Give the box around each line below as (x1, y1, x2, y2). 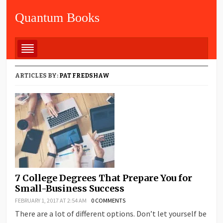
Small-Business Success (15, 182, 125, 194)
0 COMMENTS (91, 196, 126, 204)
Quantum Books (15, 10, 100, 25)
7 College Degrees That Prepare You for (15, 172, 193, 184)
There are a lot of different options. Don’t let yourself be (15, 208, 207, 219)
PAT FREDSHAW (59, 72, 110, 79)
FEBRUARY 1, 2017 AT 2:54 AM (15, 196, 87, 204)
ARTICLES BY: (15, 72, 60, 79)
